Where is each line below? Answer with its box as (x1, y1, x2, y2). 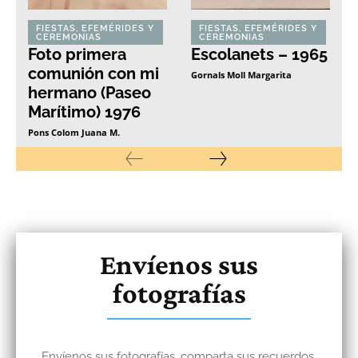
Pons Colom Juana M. (28, 125, 120, 138)
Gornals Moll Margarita (191, 68, 292, 81)
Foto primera (28, 44, 126, 64)
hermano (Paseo (28, 82, 151, 102)
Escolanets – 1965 (191, 44, 328, 64)
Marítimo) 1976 (28, 101, 141, 121)
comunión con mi (28, 63, 159, 83)
